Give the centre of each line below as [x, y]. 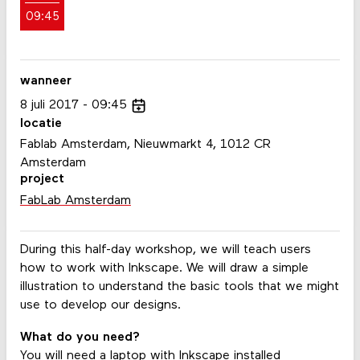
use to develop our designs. [100, 306]
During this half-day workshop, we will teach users [165, 250]
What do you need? [80, 337]
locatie [41, 123]
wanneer [45, 82]
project [42, 180]
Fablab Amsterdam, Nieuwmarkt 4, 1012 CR [145, 145]
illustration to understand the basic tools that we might [179, 287]
